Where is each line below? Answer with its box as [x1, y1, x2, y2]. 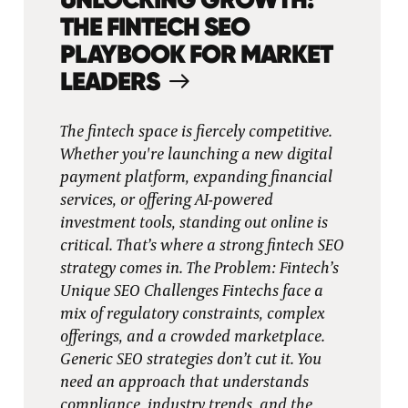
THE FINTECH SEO [59, 10, 250, 43]
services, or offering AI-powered [59, 191, 273, 209]
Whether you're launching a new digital [59, 146, 332, 164]
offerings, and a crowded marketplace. [59, 328, 325, 346]
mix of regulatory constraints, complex [59, 305, 325, 323]
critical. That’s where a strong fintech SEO [59, 237, 344, 255]
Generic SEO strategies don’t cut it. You [59, 351, 321, 369]
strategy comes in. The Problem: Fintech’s [59, 260, 339, 278]
